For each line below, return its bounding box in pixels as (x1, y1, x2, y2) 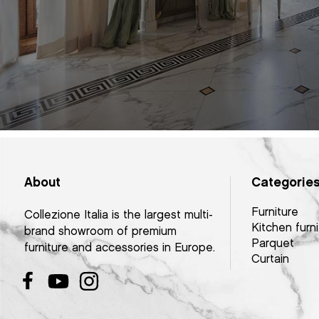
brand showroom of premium (23, 226, 177, 237)
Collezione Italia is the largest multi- (23, 210, 213, 221)
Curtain (251, 254, 289, 265)
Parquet (251, 239, 294, 249)
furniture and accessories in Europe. (23, 243, 215, 253)
